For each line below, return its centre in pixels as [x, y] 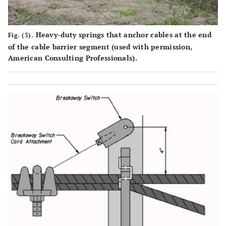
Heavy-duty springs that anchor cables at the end [123, 34]
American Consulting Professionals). [73, 58]
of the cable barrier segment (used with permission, [100, 46]
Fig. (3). [21, 35]
